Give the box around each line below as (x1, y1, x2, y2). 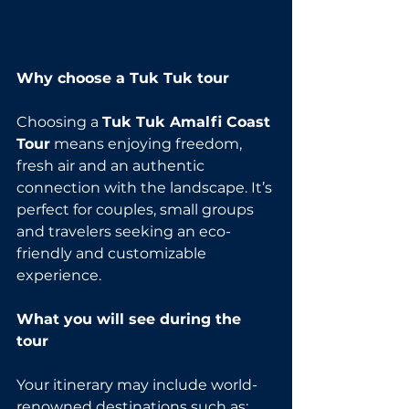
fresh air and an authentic (16, 156, 208, 174)
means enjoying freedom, (50, 134, 246, 152)
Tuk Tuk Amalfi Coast (102, 112, 275, 131)
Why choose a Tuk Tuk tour (16, 68, 229, 87)
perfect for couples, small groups (16, 200, 257, 218)
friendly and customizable (16, 244, 210, 262)
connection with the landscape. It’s (16, 178, 276, 196)
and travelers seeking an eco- (16, 222, 231, 240)
